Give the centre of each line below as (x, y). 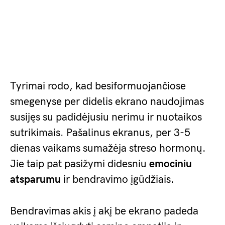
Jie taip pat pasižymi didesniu (80, 164)
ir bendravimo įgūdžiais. (118, 180)
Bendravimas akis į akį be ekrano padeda (104, 211)
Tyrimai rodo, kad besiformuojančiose (98, 86)
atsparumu (35, 180)
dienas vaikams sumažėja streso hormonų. (108, 148)
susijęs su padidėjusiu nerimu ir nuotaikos (106, 117)
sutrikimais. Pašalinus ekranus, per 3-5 (100, 133)
